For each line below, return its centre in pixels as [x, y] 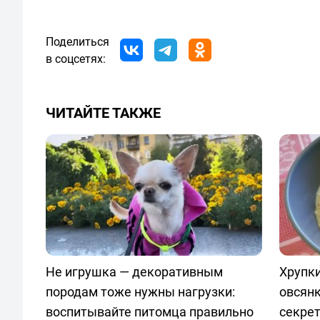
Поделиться [77, 41]
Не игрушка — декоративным [134, 272]
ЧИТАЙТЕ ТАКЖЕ [103, 112]
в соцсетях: [76, 58]
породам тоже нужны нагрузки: [140, 292]
